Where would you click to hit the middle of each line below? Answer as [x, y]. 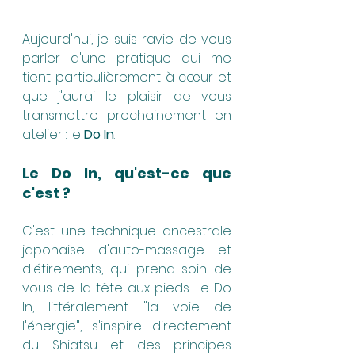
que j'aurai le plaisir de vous [127, 96]
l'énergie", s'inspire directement [127, 326]
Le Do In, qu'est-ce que [127, 173]
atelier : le [53, 134]
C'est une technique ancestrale [127, 231]
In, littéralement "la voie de [127, 307]
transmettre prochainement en [127, 115]
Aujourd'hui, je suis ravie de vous [127, 39]
